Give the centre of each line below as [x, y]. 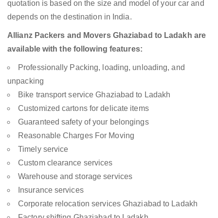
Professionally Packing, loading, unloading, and [101, 68]
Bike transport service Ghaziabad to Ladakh [94, 95]
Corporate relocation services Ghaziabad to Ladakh [108, 204]
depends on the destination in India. [70, 17]
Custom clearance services [65, 163]
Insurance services [51, 190]
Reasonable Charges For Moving [76, 136]
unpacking [26, 81]
